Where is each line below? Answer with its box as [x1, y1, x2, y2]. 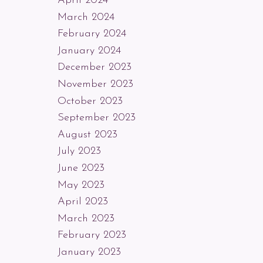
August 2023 [57, 129, 117, 140]
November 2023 [57, 79, 133, 90]
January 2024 [57, 45, 121, 56]
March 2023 [57, 213, 114, 224]
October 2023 [57, 95, 123, 107]
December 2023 [57, 62, 131, 73]
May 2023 [57, 179, 104, 191]
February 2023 [57, 230, 126, 241]
